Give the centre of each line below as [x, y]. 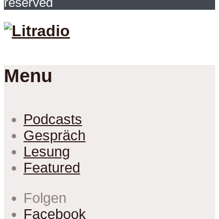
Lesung [47, 152]
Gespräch [55, 136]
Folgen [45, 198]
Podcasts [53, 120]
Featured [52, 168]
